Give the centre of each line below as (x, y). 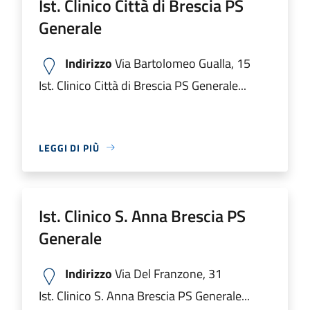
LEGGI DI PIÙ (69, 147)
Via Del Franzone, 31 (167, 273)
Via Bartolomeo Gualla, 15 (181, 63)
